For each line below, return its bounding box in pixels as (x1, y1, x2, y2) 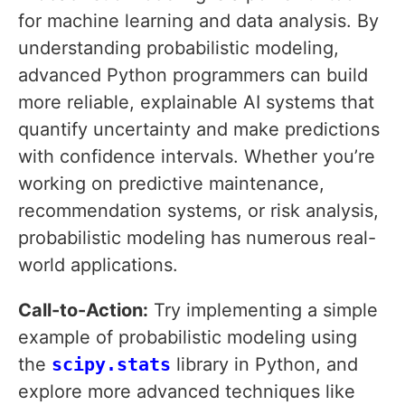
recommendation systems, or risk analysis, (18, 200, 379, 222)
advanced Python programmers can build (18, 64, 368, 87)
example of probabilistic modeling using (18, 326, 357, 349)
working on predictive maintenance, (18, 173, 325, 195)
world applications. (18, 254, 178, 277)
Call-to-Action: (18, 299, 148, 322)
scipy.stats (52, 353, 171, 376)
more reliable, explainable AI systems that (18, 91, 374, 114)
